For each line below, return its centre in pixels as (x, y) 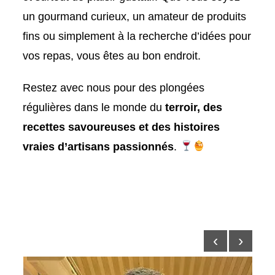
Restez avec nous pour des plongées (114, 87)
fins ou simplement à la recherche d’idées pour (137, 36)
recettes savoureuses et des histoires (122, 127)
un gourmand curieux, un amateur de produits (135, 16)
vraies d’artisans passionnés (99, 146)
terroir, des (194, 107)
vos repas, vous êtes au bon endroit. (112, 56)
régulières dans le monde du (94, 107)
